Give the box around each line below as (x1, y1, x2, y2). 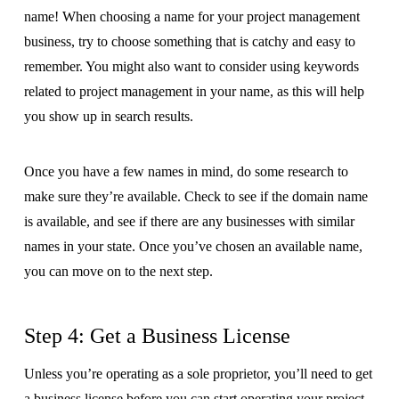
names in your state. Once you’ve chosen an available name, (23, 238, 362, 254)
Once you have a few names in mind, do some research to (23, 163, 348, 179)
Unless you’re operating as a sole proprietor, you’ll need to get (23, 365, 372, 381)
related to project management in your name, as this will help (23, 83, 364, 99)
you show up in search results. (23, 108, 193, 124)
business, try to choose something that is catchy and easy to (23, 33, 355, 49)
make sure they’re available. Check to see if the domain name (23, 188, 368, 204)
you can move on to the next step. (23, 263, 213, 279)
